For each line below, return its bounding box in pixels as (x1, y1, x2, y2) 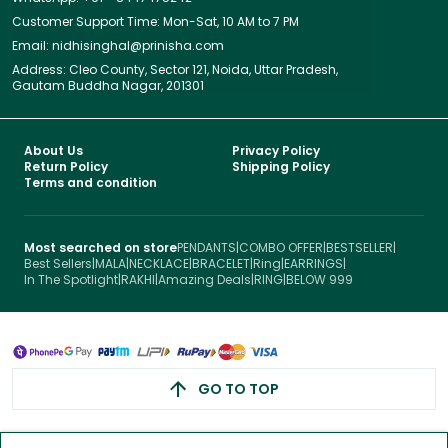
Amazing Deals (158, 270, 251, 288)
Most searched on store (24, 238, 177, 256)
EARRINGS (284, 254, 343, 272)
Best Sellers (24, 254, 92, 272)
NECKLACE (129, 254, 189, 272)
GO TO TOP (197, 378, 279, 399)
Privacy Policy (232, 141, 320, 159)
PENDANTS (177, 238, 236, 256)
